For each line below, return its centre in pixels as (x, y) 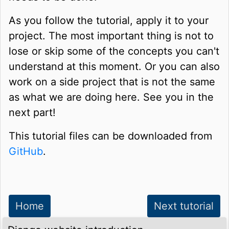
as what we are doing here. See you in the (111, 97)
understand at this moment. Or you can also (114, 67)
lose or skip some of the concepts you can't (114, 51)
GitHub (26, 152)
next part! (32, 113)
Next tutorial (184, 206)
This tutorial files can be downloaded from (110, 136)
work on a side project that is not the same (112, 82)
